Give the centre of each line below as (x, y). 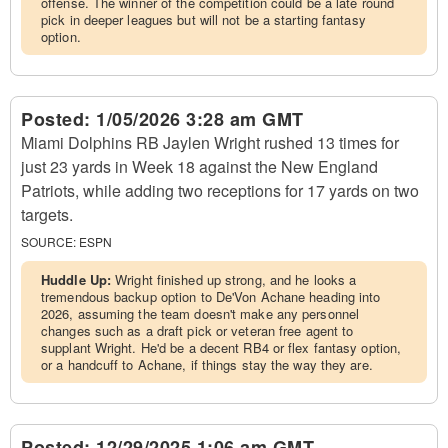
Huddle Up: (78, 279)
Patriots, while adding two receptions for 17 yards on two (220, 190)
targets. (47, 214)
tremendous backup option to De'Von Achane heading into (211, 296)
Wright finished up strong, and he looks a (236, 279)
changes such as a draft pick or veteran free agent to (197, 330)
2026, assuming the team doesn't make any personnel (200, 313)
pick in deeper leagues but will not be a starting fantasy (203, 19)
